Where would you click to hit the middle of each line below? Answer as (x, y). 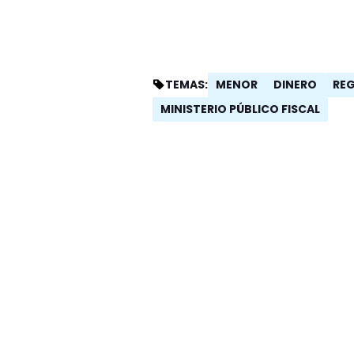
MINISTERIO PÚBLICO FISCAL (241, 109)
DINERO (296, 84)
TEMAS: (187, 85)
